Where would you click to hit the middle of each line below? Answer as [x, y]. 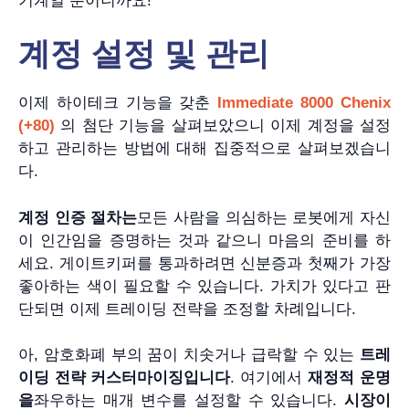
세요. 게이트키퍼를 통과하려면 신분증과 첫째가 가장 [204, 263]
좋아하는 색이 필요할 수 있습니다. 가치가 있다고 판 [204, 286]
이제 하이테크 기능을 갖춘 [118, 103]
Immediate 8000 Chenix [304, 103]
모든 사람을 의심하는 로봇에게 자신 [264, 217]
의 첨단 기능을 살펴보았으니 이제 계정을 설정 [225, 126]
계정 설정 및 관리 [144, 54]
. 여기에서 [269, 378]
